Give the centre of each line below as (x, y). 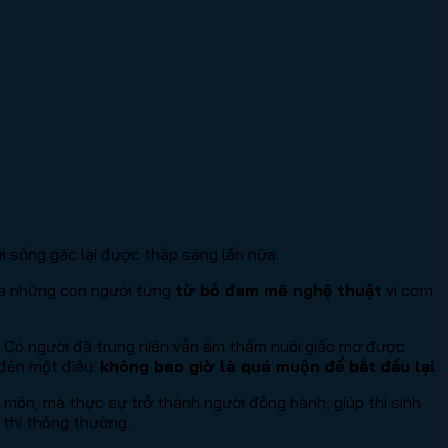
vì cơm (407, 289)
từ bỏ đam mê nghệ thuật (278, 289)
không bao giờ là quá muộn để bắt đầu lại (267, 365)
